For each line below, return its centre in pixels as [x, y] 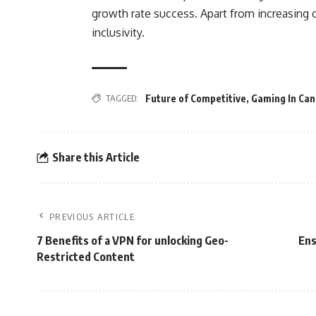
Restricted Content [86, 257]
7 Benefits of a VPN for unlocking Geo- [133, 241]
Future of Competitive [196, 98]
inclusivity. [118, 32]
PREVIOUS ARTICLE [92, 217]
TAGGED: [122, 98]
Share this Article [96, 157]
